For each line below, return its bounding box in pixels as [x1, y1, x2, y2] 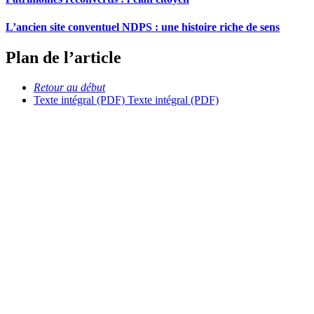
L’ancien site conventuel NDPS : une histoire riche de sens [6, 20, 280, 33]
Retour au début [34, 81, 105, 93]
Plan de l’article [6, 48, 121, 67]
